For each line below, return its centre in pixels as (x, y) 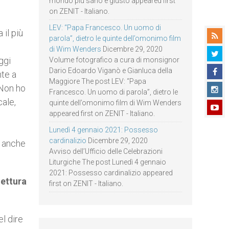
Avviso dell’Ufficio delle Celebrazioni (106, 151)
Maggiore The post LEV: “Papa (98, 81)
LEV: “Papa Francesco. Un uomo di (105, 28)
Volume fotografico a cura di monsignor (114, 60)
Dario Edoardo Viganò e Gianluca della (111, 71)
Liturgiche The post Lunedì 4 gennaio (108, 162)
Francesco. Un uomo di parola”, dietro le (113, 92)
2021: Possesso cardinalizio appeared (111, 173)
